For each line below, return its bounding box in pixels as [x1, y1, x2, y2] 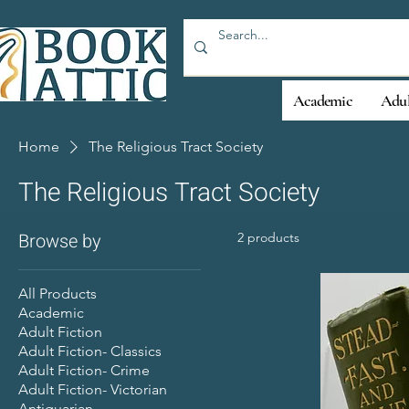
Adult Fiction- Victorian [18, 380, 167, 398]
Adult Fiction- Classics [18, 341, 162, 360]
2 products [237, 228, 299, 246]
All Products [18, 284, 97, 302]
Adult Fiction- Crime [18, 361, 150, 379]
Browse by [18, 227, 101, 255]
